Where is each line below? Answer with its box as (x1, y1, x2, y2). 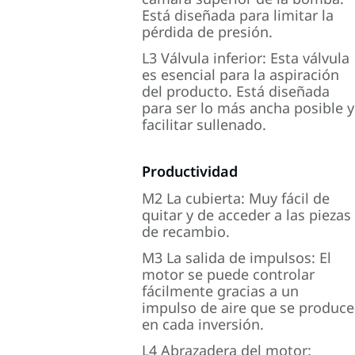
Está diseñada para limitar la (142, 6, 334, 25)
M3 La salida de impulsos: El (142, 248, 332, 267)
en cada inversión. (142, 315, 265, 334)
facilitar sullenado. (142, 115, 267, 134)
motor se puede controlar (142, 265, 315, 284)
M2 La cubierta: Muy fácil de (142, 189, 330, 208)
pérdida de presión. (142, 22, 273, 41)
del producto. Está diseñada (142, 82, 330, 101)
